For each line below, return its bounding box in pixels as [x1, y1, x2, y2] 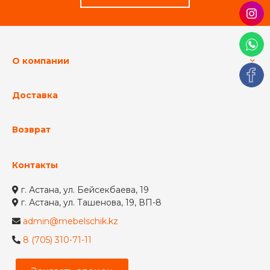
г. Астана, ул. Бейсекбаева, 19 [21, 184, 149, 196]
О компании [12, 55, 69, 67]
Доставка [12, 90, 58, 101]
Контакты [12, 160, 58, 171]
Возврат [12, 124, 51, 136]
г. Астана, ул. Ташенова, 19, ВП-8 [21, 197, 162, 209]
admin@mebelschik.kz [23, 216, 118, 227]
